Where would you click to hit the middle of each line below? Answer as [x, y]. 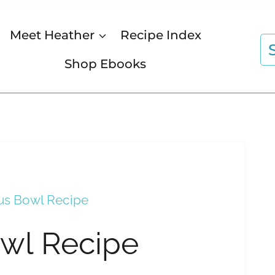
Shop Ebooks [106, 64]
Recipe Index [161, 35]
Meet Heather [52, 35]
